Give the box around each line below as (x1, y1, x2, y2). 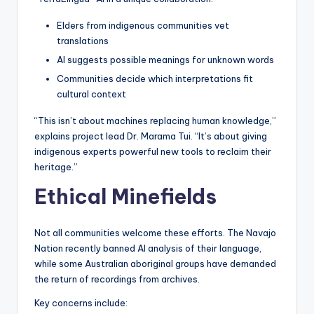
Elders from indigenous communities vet (57, 20, 229, 32)
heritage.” (34, 161, 78, 173)
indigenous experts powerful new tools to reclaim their (34, 146, 271, 158)
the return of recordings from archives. (34, 273, 200, 285)
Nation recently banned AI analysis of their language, (34, 243, 261, 254)
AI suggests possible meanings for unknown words (57, 54, 274, 66)
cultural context (57, 88, 126, 100)
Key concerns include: (34, 297, 128, 309)
